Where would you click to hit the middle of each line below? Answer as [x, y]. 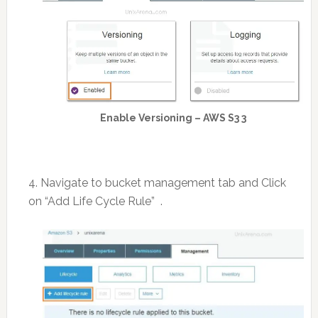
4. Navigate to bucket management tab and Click [157, 182]
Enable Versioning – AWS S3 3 [173, 117]
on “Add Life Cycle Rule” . [95, 201]
